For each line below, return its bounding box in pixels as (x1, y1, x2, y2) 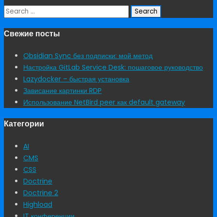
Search (3, 5, 27, 15)
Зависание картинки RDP (23, 86, 102, 96)
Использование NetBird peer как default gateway (23, 97, 185, 108)
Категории (4, 118, 44, 130)
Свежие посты (4, 28, 60, 39)
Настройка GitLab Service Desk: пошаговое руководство (23, 62, 203, 73)
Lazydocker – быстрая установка (23, 74, 129, 84)
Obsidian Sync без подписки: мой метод (23, 51, 153, 61)
